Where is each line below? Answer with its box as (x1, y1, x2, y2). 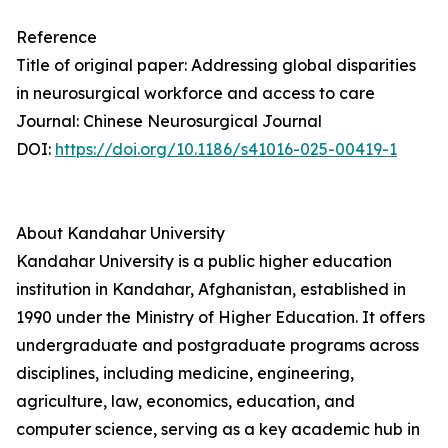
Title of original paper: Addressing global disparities (16, 55, 416, 76)
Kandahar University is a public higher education (16, 251, 392, 272)
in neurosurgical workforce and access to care (16, 83, 375, 104)
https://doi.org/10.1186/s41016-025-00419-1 (55, 139, 397, 160)
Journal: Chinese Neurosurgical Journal (16, 111, 322, 132)
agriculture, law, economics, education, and (16, 391, 355, 412)
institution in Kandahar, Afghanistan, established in (16, 279, 406, 300)
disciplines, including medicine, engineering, (16, 363, 354, 384)
